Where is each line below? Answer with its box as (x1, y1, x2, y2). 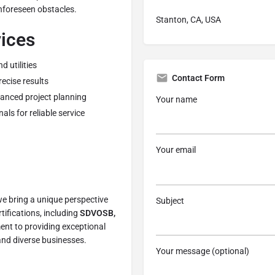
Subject (156, 195, 184, 206)
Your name (156, 94, 197, 104)
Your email (156, 145, 196, 155)
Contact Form (172, 72, 225, 83)
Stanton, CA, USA (156, 14, 221, 25)
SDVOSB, (80, 208, 115, 219)
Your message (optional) (156, 246, 249, 257)
